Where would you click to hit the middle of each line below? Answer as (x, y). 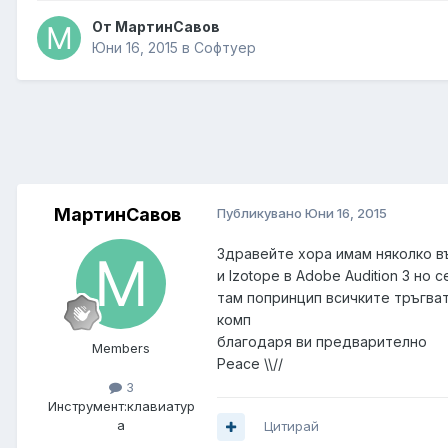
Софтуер (225, 48)
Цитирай (291, 426)
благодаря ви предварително (324, 342)
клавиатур (160, 406)
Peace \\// (250, 364)
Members (121, 348)
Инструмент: (87, 406)
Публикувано (261, 213)
